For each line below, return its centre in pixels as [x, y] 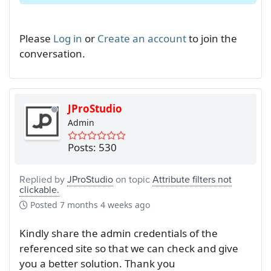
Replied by [43, 179]
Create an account [142, 38]
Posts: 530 [92, 147]
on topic [133, 179]
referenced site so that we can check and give [129, 248]
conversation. [52, 53]
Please [36, 38]
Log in [68, 38]
